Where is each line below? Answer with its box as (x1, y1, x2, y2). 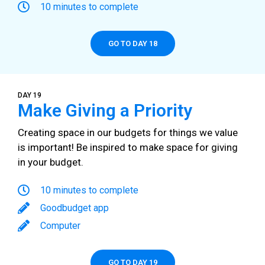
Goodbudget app (40, 202, 109, 214)
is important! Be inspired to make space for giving (18, 141, 238, 153)
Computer (40, 220, 80, 232)
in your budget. (18, 156, 86, 168)
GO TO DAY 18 (108, 38, 157, 48)
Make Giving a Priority (18, 99, 192, 121)
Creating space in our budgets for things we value (18, 126, 238, 138)
